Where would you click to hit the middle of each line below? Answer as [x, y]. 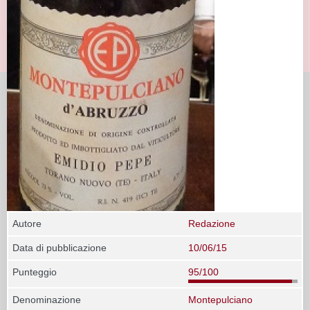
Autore [27, 223]
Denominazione [47, 299]
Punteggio [35, 272]
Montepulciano [220, 299]
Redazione [212, 223]
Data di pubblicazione [60, 247]
